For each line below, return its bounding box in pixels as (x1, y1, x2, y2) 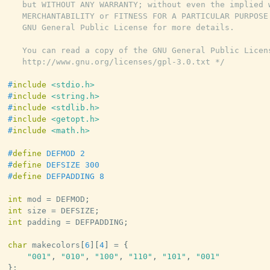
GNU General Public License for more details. (7, 22, 234, 32)
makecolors (27, 240, 80, 250)
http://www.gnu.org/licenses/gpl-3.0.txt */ (7, 57, 225, 66)
